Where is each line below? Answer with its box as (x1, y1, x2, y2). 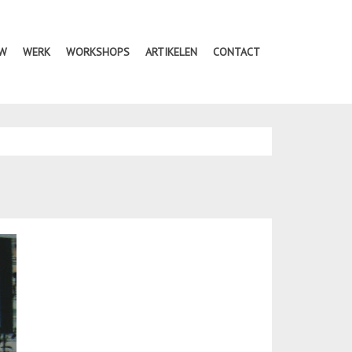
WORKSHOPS (66, 45, 130, 59)
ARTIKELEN (145, 45, 197, 59)
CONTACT (213, 45, 260, 59)
